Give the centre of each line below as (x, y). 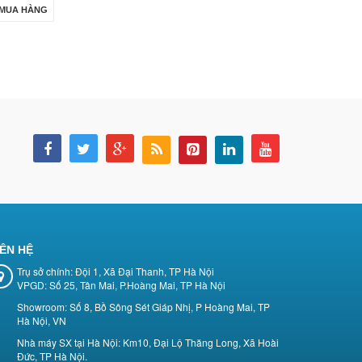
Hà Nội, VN (42, 321)
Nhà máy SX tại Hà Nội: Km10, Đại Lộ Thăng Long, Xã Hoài (148, 343)
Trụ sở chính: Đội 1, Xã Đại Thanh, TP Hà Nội (116, 271)
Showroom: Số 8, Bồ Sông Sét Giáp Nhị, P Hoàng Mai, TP (143, 307)
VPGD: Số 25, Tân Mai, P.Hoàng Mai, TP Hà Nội (121, 285)
